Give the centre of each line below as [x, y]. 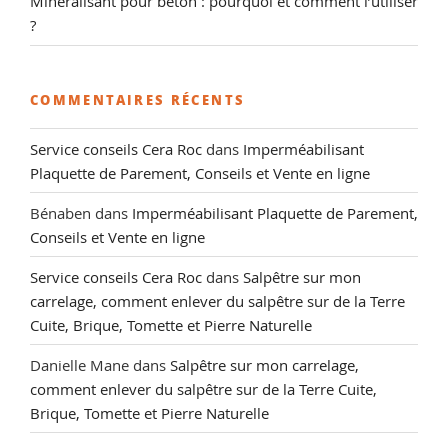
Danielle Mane [79, 364]
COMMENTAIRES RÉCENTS [138, 99]
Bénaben [60, 212]
